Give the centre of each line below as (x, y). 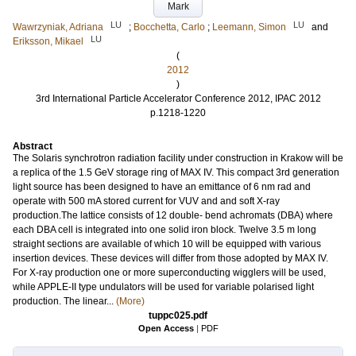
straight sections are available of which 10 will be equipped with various (167, 244)
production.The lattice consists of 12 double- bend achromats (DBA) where (173, 215)
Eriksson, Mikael (48, 41)
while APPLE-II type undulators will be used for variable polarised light (163, 287)
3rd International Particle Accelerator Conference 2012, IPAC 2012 (178, 99)
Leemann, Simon (249, 27)
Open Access (166, 328)
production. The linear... (64, 301)
